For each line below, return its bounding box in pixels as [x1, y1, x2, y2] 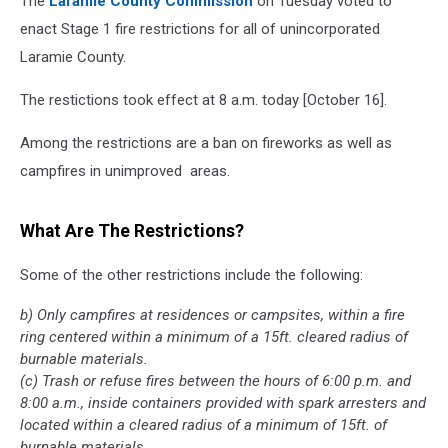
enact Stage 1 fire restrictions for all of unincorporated [20, 20, 380, 38]
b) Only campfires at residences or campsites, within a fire [20, 306, 405, 325]
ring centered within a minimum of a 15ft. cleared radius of [20, 328, 408, 347]
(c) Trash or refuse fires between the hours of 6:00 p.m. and [20, 372, 411, 391]
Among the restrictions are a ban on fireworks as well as [20, 134, 392, 152]
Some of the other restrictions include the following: [20, 266, 363, 285]
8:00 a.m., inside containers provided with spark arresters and [20, 394, 426, 413]
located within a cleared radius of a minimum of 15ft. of [20, 416, 387, 435]
